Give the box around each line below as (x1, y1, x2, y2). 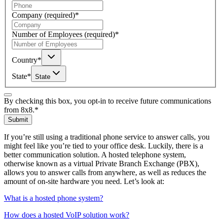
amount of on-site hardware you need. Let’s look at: (4, 177, 164, 186)
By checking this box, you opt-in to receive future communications (4, 97, 211, 106)
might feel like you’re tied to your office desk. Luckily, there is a (4, 142, 203, 150)
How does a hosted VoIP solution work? (4, 211, 129, 220)
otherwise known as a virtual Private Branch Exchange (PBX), (4, 159, 199, 168)
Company (12, 11, 42, 20)
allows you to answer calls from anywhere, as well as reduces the (4, 168, 206, 177)
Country (12, 56, 37, 65)
